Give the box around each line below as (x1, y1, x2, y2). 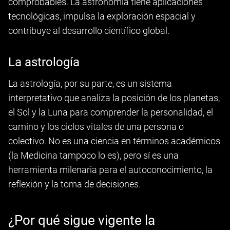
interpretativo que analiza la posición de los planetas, (8, 92, 220, 103)
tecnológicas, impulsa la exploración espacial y (8, 11, 196, 22)
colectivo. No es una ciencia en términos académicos (8, 136, 220, 146)
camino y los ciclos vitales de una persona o (8, 121, 184, 132)
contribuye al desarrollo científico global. (8, 25, 169, 36)
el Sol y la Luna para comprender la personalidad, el (8, 107, 213, 118)
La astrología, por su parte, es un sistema (8, 78, 172, 89)
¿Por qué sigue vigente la (8, 213, 155, 228)
